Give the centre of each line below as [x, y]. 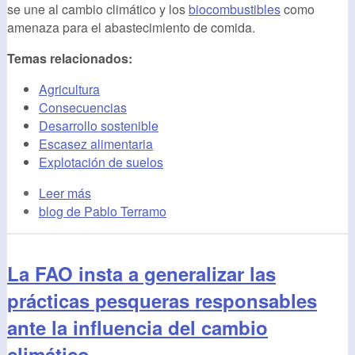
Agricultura [69, 89]
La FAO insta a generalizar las [141, 273]
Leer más [65, 193]
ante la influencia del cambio [137, 327]
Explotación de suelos [101, 162]
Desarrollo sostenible [99, 125]
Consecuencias [83, 107]
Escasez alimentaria [96, 143]
